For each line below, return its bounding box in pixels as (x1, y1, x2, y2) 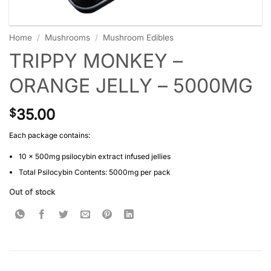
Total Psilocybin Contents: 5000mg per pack (18, 167, 171, 177)
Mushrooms (45, 33, 91, 43)
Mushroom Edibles (103, 33, 174, 43)
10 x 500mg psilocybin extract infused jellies (18, 151, 171, 161)
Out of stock (9, 187, 55, 197)
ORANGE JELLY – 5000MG (9, 74, 253, 98)
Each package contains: (9, 131, 90, 140)
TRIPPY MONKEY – (9, 49, 183, 73)
